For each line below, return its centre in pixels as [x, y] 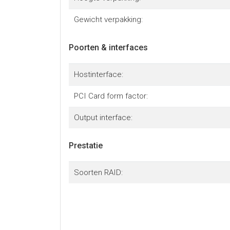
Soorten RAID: [98, 172]
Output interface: [103, 117]
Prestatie [86, 145]
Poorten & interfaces [108, 47]
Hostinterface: [98, 74]
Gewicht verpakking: [108, 19]
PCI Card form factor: [111, 96]
